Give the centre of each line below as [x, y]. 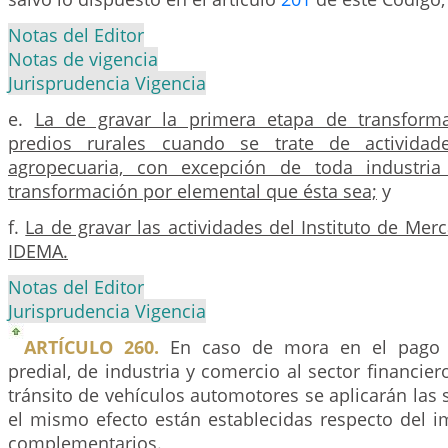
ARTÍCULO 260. [91, 346]
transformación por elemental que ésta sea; [192, 190]
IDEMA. [38, 250]
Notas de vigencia [83, 58]
